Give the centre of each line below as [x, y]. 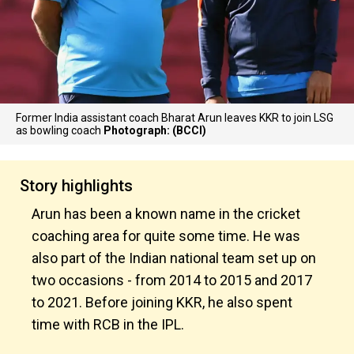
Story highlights [76, 186]
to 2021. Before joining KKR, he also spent [162, 302]
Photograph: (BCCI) [155, 130]
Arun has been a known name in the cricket [166, 214]
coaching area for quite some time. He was [166, 236]
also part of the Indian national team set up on [174, 258]
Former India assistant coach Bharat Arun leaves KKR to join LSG [175, 118]
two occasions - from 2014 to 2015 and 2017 [172, 280]
